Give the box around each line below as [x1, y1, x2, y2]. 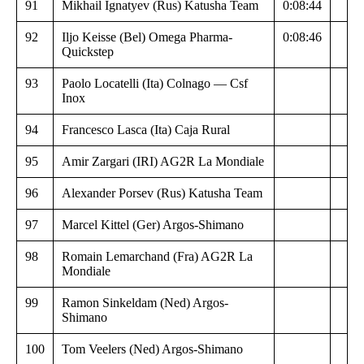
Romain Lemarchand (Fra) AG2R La [62, 249, 253, 263]
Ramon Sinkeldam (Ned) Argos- [62, 295, 228, 310]
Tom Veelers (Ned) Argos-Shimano [62, 341, 243, 356]
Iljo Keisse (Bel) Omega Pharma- [62, 29, 232, 44]
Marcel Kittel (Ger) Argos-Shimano [62, 217, 244, 232]
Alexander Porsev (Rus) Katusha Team [62, 185, 262, 200]
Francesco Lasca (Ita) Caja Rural [62, 122, 230, 136]
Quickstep [62, 44, 114, 58]
